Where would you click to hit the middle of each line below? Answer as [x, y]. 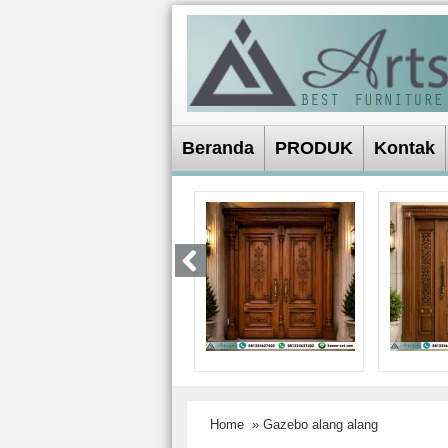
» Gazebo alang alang [313, 424]
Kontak [404, 148]
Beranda [218, 148]
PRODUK [314, 148]
